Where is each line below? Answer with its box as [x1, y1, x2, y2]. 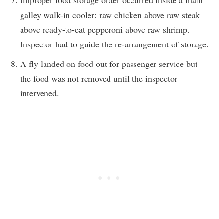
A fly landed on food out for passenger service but [20, 57, 197, 69]
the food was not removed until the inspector [20, 72, 177, 84]
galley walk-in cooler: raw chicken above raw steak [20, 8, 200, 21]
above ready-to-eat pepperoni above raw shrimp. [20, 23, 190, 35]
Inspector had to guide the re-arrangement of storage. [20, 38, 209, 50]
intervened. [20, 87, 59, 99]
